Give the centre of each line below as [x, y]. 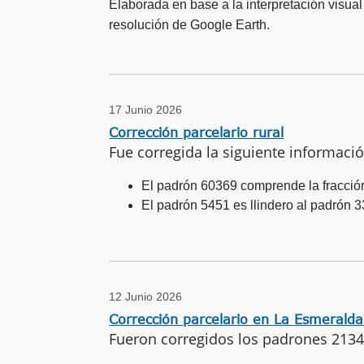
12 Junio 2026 [146, 297]
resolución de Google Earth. [190, 24]
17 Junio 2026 [146, 109]
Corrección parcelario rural [197, 132]
